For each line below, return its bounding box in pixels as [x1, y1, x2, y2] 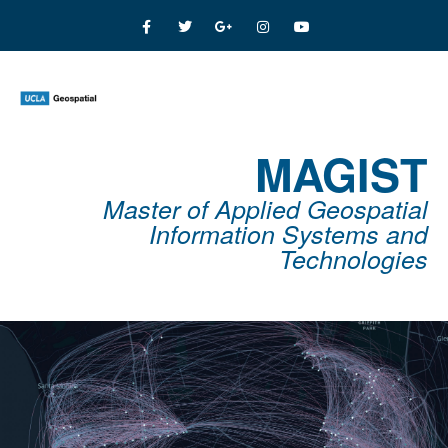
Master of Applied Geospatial [103, 191, 428, 226]
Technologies [279, 241, 428, 276]
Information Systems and [149, 216, 428, 251]
